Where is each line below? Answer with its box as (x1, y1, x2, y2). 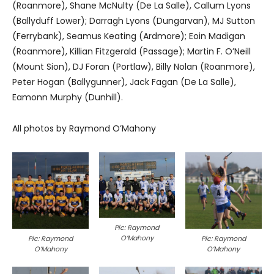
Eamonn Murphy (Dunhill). (12, 91, 123, 104)
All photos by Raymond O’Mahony (12, 122, 156, 135)
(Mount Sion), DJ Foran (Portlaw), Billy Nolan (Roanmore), (12, 61, 255, 73)
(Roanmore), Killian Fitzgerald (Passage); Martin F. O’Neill (12, 45, 251, 58)
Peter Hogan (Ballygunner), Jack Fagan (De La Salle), (12, 76, 236, 89)
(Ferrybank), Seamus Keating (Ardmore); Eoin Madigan (12, 30, 245, 43)
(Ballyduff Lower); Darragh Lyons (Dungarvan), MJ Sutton (12, 15, 255, 28)
